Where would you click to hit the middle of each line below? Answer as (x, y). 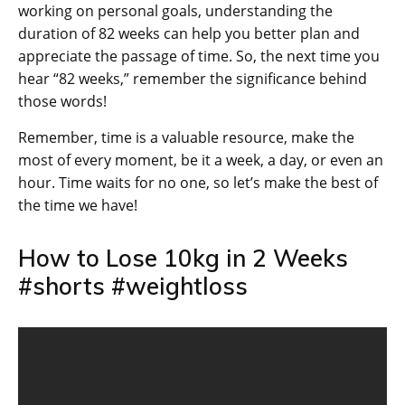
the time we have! (78, 206)
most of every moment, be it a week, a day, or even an (201, 160)
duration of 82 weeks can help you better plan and (189, 34)
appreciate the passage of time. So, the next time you (199, 57)
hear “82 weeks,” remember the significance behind (193, 79)
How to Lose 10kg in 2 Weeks (183, 259)
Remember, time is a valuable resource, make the (186, 138)
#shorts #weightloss (133, 287)
